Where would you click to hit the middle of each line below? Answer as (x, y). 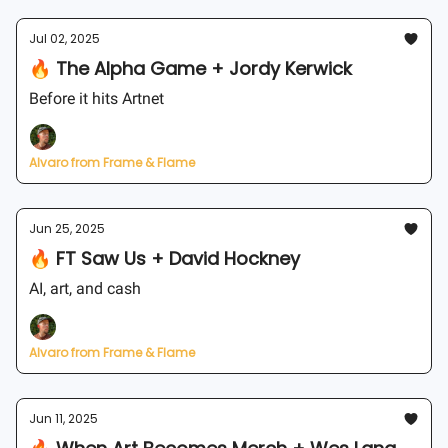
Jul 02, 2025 (64, 38)
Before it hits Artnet (96, 98)
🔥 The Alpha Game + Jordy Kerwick (190, 68)
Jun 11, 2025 (63, 418)
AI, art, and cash (85, 288)
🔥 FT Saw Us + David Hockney (164, 258)
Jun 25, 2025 (67, 228)
